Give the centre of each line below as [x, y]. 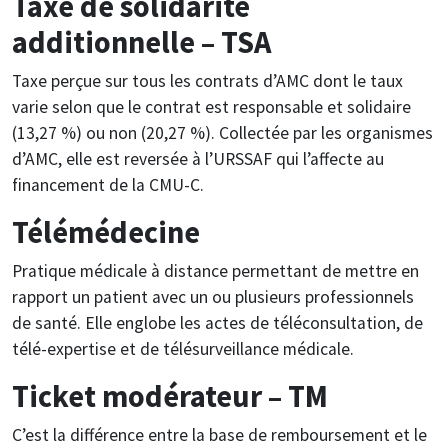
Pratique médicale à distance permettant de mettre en [215, 270]
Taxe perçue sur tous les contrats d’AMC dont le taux [207, 80]
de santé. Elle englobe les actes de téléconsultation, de [217, 322]
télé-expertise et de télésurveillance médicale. [183, 348]
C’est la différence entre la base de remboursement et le [219, 434]
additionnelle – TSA [141, 41]
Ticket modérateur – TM [170, 395]
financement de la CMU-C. [108, 184]
